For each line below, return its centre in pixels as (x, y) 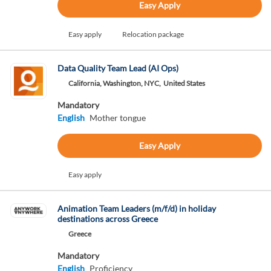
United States (184, 83)
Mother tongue (117, 118)
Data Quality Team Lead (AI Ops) (118, 68)
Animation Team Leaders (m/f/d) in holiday (136, 208)
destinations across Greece (107, 219)
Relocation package (153, 34)
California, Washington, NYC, (114, 83)
